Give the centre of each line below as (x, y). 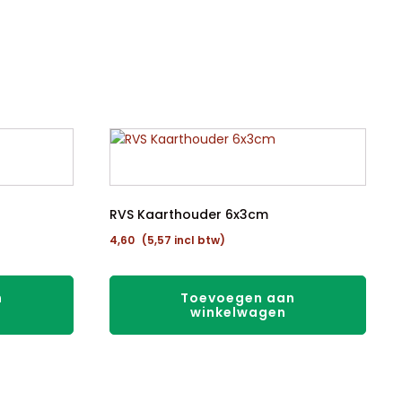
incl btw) (198, 240)
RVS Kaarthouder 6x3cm (189, 214)
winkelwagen (238, 312)
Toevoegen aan (238, 298)
